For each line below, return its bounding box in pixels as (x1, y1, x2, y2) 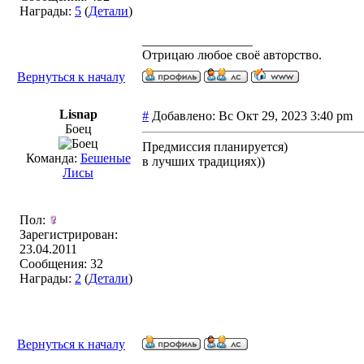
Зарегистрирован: (19, 227, 118, 241)
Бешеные (80, 151, 131, 165)
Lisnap (58, 107, 97, 121)
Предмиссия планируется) (142, 140, 288, 154)
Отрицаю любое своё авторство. (142, 48, 322, 62)
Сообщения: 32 (19, 257, 103, 271)
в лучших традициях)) (142, 154, 265, 168)
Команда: (25, 151, 80, 165)
